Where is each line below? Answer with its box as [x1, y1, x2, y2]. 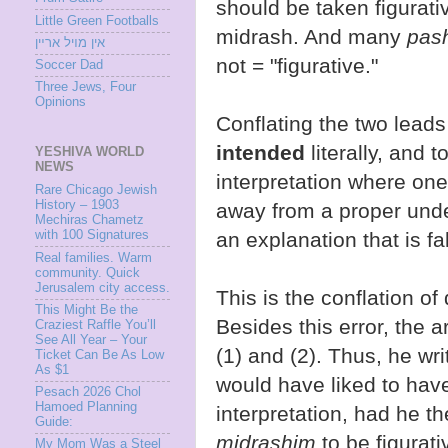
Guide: [35, 415, 73, 430]
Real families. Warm [35, 250, 152, 265]
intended [216, 141, 311, 165]
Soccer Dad [35, 58, 103, 73]
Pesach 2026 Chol [35, 385, 141, 400]
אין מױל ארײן [35, 35, 105, 50]
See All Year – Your [35, 332, 147, 347]
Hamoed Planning [35, 400, 137, 415]
